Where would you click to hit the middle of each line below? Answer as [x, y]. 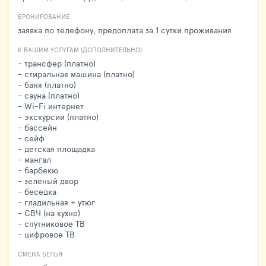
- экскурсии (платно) [58, 116]
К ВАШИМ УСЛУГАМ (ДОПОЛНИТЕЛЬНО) [80, 49]
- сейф [31, 138]
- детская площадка [56, 148]
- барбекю [38, 170]
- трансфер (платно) [57, 63]
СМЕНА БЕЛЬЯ [40, 254]
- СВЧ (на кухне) [49, 213]
